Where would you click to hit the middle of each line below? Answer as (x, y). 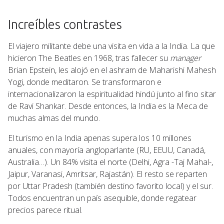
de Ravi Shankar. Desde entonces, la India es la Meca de (108, 106)
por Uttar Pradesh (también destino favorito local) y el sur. (110, 186)
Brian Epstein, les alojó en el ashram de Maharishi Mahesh (112, 70)
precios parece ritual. (45, 210)
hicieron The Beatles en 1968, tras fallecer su (89, 58)
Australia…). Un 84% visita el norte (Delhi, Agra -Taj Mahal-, (110, 162)
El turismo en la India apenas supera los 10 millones (100, 138)
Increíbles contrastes (65, 24)
